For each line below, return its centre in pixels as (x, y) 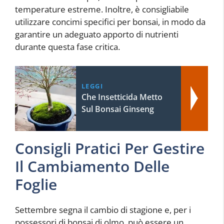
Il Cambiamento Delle (92, 166)
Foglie (36, 184)
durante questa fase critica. (67, 47)
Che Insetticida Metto (122, 97)
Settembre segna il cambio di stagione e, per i (103, 209)
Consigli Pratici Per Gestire (110, 148)
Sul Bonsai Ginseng (117, 109)
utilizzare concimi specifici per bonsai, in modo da (110, 22)
